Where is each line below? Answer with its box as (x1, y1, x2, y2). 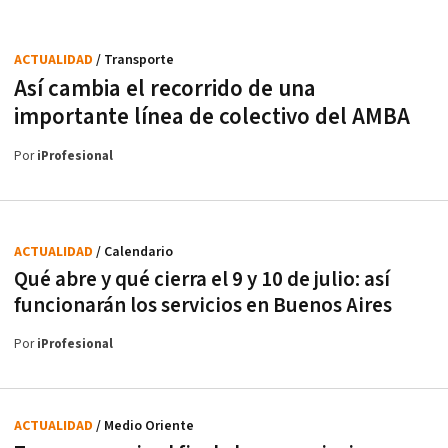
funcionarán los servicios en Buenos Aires (14, 292, 392, 319)
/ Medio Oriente (96, 417, 194, 435)
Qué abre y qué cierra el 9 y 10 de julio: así (14, 266, 390, 293)
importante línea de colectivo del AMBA (14, 102, 410, 132)
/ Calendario (96, 243, 173, 261)
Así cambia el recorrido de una (14, 74, 316, 104)
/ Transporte (96, 51, 174, 69)
